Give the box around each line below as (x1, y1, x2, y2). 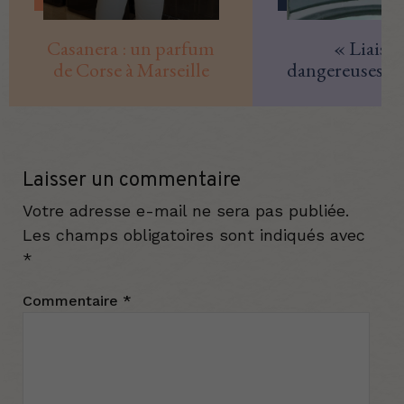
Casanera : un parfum (47, 34, 215, 61)
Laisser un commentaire (23, 168, 241, 193)
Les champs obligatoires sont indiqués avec (23, 225, 365, 245)
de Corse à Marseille (52, 56, 209, 83)
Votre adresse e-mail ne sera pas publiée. (23, 201, 349, 221)
